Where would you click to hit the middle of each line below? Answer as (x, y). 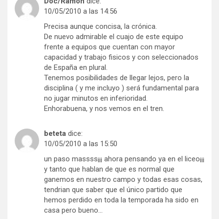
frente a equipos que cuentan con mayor (109, 47)
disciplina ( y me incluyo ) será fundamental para (121, 88)
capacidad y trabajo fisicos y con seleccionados (121, 57)
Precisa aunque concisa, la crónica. (100, 26)
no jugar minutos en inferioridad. (96, 98)
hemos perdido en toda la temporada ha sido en (121, 200)
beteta (55, 133)
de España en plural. (76, 67)
